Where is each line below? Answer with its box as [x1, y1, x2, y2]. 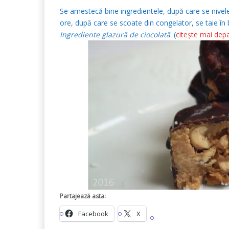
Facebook [78, 209, 108, 219]
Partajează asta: [60, 192, 106, 201]
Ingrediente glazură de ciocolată [60, 30, 170, 39]
